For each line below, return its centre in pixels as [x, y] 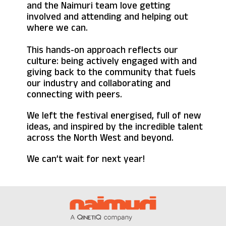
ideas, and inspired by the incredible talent [115, 126]
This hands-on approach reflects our [102, 50]
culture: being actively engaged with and [112, 61]
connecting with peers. [74, 94]
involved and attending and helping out [107, 16]
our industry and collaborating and [99, 83]
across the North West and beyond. [101, 137]
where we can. [57, 27]
